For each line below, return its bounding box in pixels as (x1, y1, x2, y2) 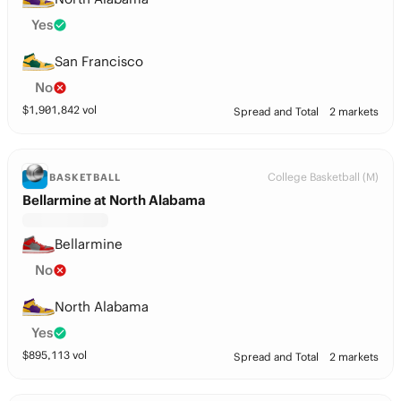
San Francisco (55, 53, 143, 70)
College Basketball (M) (268, 170, 379, 183)
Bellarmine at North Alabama (22, 192, 205, 209)
